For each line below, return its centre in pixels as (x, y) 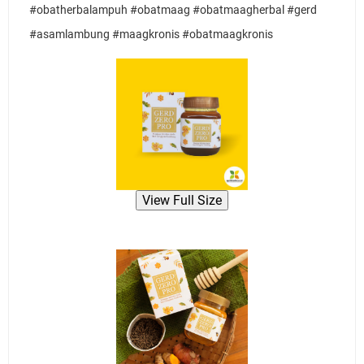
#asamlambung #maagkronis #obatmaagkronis (151, 34)
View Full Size (182, 201)
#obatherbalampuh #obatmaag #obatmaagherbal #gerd (173, 10)
